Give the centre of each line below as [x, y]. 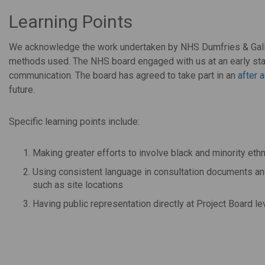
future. [22, 89]
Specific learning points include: [74, 121]
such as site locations [78, 185]
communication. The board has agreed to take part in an [123, 75]
